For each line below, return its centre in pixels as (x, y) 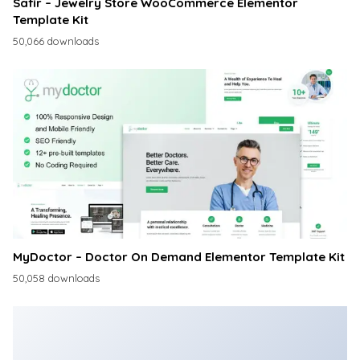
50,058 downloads (56, 278)
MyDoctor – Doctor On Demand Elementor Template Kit (179, 257)
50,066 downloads (56, 41)
